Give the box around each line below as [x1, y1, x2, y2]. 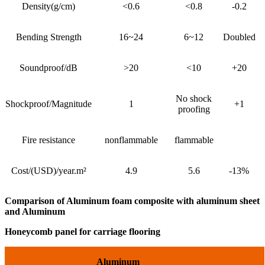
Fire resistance [22, 135, 75, 146]
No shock [176, 93, 212, 104]
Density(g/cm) [22, 1, 75, 12]
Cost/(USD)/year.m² [11, 166, 86, 176]
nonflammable [104, 135, 158, 146]
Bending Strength [15, 32, 82, 43]
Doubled [222, 32, 256, 43]
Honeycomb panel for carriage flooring [5, 227, 160, 237]
